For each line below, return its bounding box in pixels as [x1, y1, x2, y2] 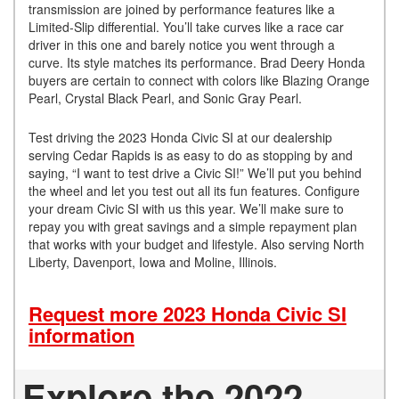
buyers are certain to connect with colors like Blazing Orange [28, 70, 370, 89]
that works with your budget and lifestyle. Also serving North [28, 234, 364, 253]
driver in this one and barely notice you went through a [28, 35, 335, 53]
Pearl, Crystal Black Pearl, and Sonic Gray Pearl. [28, 88, 302, 107]
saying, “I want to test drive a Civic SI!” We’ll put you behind [28, 163, 362, 182]
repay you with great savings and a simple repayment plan [28, 216, 357, 235]
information [28, 320, 134, 349]
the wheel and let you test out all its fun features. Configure [28, 181, 360, 199]
